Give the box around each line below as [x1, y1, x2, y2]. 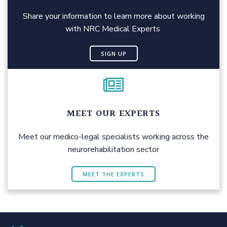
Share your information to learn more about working [22, 10, 205, 22]
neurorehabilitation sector [68, 143, 159, 155]
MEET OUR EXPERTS [67, 106, 160, 121]
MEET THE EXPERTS [83, 170, 144, 178]
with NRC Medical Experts [65, 23, 162, 34]
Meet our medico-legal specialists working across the [18, 131, 209, 142]
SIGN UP [100, 49, 127, 57]
